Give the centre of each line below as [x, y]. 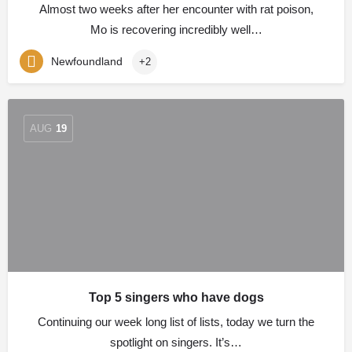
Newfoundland [87, 61]
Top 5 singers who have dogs [176, 297]
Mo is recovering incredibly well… [176, 29]
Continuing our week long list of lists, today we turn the [176, 322]
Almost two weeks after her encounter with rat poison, [176, 9]
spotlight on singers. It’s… [176, 342]
